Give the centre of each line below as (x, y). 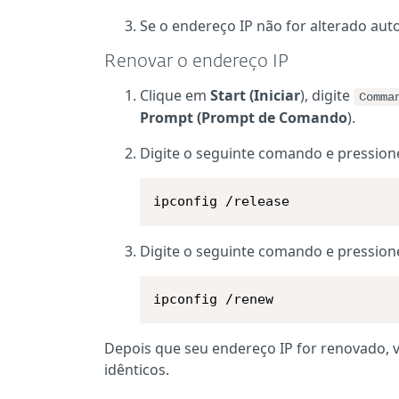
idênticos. (137, 370)
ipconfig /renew (214, 299)
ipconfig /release (222, 201)
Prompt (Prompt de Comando (244, 118)
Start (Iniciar (255, 95)
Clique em (175, 95)
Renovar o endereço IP (196, 61)
